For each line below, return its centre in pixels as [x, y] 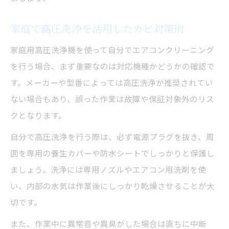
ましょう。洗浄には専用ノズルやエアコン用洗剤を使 [108, 169]
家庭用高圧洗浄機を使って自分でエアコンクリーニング [112, 50]
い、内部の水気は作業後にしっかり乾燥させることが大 [112, 186]
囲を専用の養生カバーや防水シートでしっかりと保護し [112, 153]
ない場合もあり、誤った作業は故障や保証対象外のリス [112, 99]
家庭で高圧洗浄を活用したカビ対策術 [97, 29]
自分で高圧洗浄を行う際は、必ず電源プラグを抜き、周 [112, 137]
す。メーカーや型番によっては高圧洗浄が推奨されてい [112, 83]
